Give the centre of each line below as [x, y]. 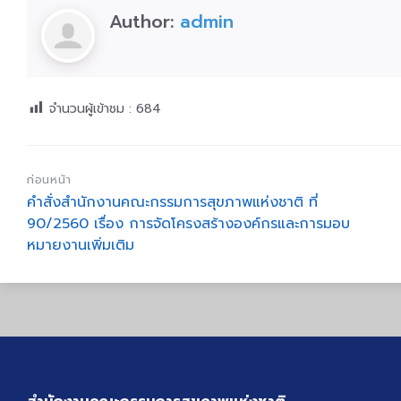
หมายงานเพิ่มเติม [81, 246]
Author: [145, 21]
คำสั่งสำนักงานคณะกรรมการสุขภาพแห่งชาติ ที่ [172, 203]
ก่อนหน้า [49, 180]
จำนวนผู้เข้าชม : [90, 109]
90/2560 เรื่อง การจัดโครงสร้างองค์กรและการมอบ [188, 224]
